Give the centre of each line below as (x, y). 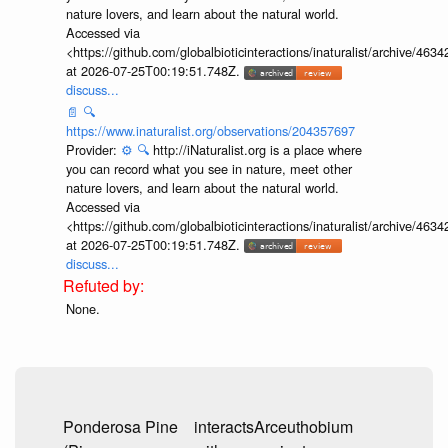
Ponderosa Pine (120, 427)
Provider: (93, 149)
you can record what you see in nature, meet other (208, 168)
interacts (224, 427)
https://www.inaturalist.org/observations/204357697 (210, 130)
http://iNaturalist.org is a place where (257, 149)
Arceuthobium (303, 427)
